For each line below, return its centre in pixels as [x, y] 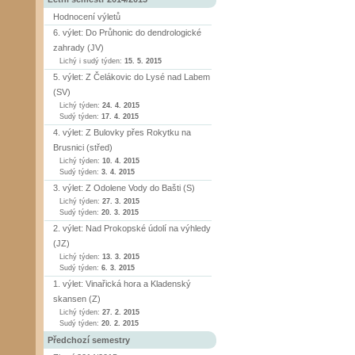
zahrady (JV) [78, 48]
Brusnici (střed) [83, 147]
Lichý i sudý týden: [92, 61]
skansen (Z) [77, 299]
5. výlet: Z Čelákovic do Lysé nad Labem [132, 77]
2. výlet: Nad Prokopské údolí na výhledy [132, 228]
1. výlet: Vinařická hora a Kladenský [122, 284]
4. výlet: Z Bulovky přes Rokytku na [122, 132]
